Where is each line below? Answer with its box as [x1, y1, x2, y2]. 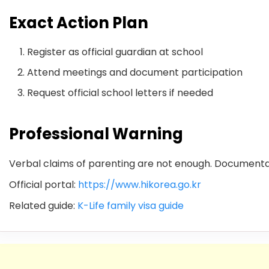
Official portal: [9, 177, 78, 192]
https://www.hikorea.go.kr [78, 177, 201, 192]
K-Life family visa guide [77, 198, 184, 213]
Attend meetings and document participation [27, 65, 243, 79]
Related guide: [9, 198, 77, 213]
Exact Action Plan [9, 11, 148, 34]
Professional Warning [9, 122, 183, 145]
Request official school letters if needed [27, 85, 213, 100]
